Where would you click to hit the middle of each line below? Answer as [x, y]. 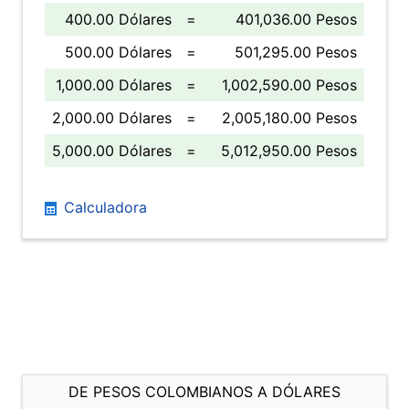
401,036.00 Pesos [296, 19]
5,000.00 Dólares [112, 151]
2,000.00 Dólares [112, 118]
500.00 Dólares [118, 52]
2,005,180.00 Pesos [289, 118]
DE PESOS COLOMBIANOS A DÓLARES [204, 392]
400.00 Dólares [118, 19]
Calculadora [103, 207]
